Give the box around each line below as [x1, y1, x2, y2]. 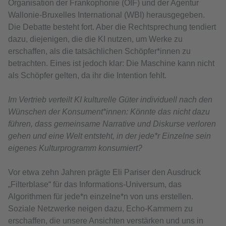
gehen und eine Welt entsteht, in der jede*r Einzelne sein [8, 131, 211, 140]
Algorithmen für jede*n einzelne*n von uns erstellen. [8, 192, 193, 201]
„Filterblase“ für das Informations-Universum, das [8, 180, 182, 189]
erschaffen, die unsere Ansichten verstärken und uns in [8, 216, 203, 225]
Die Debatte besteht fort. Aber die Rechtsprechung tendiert [8, 22, 216, 31]
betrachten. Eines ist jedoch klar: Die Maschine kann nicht [8, 59, 214, 68]
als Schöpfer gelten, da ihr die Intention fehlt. [8, 71, 166, 80]
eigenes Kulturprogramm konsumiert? [8, 143, 142, 152]
